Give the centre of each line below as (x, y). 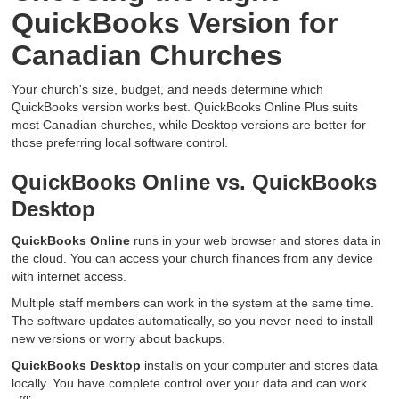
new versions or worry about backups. (119, 339)
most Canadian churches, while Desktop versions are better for (189, 125)
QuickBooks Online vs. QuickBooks (195, 183)
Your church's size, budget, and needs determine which (168, 90)
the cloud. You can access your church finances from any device (193, 259)
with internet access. (69, 277)
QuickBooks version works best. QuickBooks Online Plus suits (185, 107)
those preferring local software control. (120, 143)
